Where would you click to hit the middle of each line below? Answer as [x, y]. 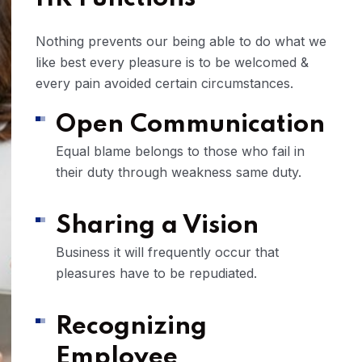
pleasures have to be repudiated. [156, 274]
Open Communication [190, 125]
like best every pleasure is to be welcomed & [172, 63]
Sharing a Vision [157, 226]
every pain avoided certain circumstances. [164, 84]
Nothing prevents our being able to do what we [181, 42]
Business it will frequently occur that [167, 253]
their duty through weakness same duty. [179, 173]
